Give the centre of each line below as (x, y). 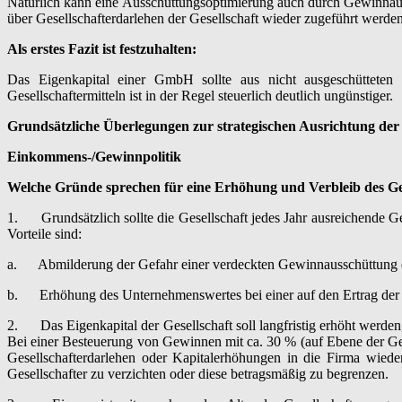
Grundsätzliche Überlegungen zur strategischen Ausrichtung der (203, 126)
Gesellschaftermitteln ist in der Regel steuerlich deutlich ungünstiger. (200, 95)
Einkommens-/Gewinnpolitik (94, 156)
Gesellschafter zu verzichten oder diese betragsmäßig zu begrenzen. (198, 373)
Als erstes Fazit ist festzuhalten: (102, 48)
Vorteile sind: (44, 233)
